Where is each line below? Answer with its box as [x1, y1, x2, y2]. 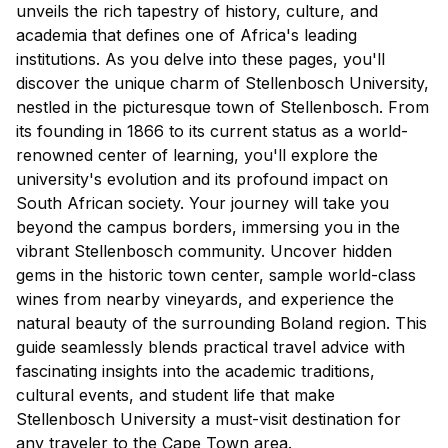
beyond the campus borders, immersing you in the [16, 217, 400, 238]
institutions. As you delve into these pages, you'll [16, 49, 385, 70]
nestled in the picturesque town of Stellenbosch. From [16, 97, 429, 118]
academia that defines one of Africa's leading [16, 25, 357, 46]
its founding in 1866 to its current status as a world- [16, 121, 408, 142]
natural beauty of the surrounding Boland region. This [16, 313, 427, 334]
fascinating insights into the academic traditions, [16, 361, 375, 382]
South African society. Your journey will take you [16, 193, 389, 214]
